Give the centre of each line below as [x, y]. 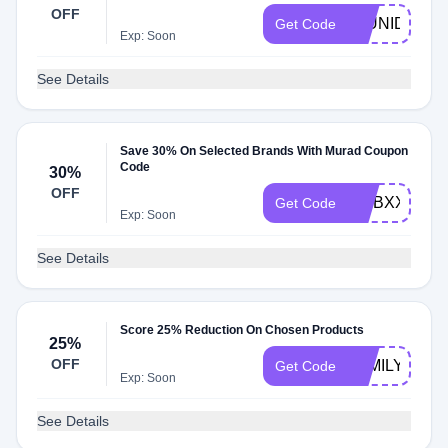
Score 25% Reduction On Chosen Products [242, 330]
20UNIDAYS [393, 23]
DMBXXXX [388, 202]
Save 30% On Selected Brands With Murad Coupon [264, 151]
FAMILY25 [385, 365]
